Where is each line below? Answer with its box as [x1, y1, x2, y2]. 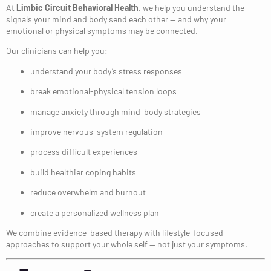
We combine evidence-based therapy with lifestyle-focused [6, 227, 223, 238]
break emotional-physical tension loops [30, 86, 177, 97]
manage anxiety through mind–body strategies [30, 106, 201, 117]
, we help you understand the [139, 2, 244, 13]
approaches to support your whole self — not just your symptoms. [6, 238, 247, 249]
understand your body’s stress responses [30, 65, 182, 76]
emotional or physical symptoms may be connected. [6, 25, 198, 36]
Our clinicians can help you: [6, 45, 108, 56]
